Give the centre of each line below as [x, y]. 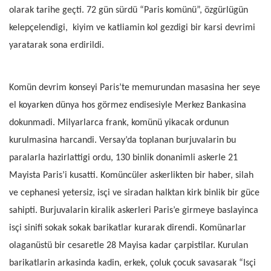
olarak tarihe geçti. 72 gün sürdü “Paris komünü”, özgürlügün [129, 11]
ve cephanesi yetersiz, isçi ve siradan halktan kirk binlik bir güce [134, 193]
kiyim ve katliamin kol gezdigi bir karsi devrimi [164, 28]
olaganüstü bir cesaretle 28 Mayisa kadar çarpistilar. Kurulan [129, 246]
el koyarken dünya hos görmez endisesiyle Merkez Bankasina [128, 106]
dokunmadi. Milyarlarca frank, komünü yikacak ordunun [119, 123]
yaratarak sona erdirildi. [57, 46]
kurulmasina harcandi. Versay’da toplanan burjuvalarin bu [122, 141]
